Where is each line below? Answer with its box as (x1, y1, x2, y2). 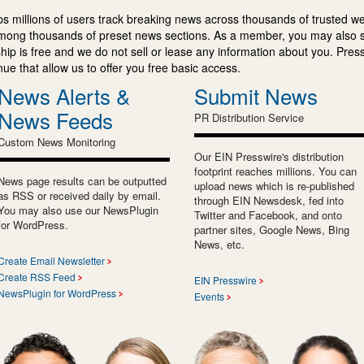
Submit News (194, 80, 318, 110)
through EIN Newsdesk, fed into (194, 192, 344, 208)
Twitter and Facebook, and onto (194, 206, 342, 223)
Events (194, 288, 224, 303)
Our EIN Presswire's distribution (194, 148, 344, 164)
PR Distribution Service (194, 109, 304, 125)
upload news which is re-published (194, 177, 354, 193)
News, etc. (194, 236, 245, 252)
